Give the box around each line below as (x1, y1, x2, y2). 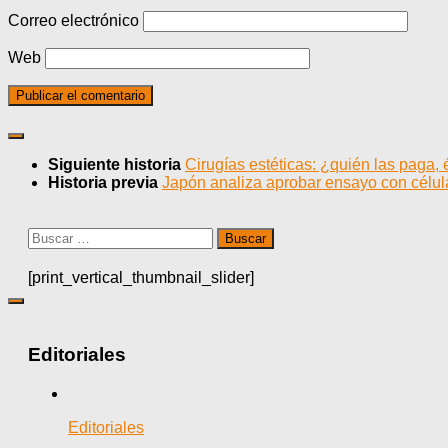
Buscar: (27, 227, 81, 245)
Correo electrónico (8, 12, 139, 30)
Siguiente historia (48, 156, 185, 174)
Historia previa (48, 174, 162, 192)
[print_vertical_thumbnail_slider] (28, 269, 254, 287)
